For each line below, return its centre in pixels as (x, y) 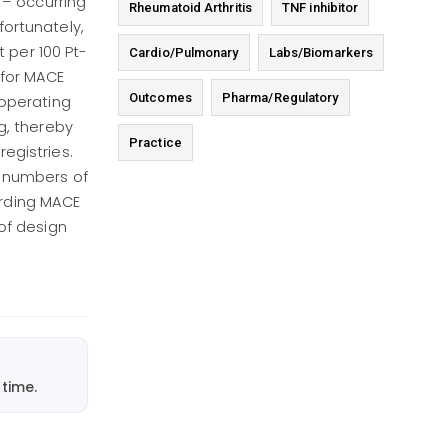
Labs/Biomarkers (321, 53)
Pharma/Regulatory (280, 98)
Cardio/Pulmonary (184, 53)
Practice (155, 143)
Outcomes (160, 98)
